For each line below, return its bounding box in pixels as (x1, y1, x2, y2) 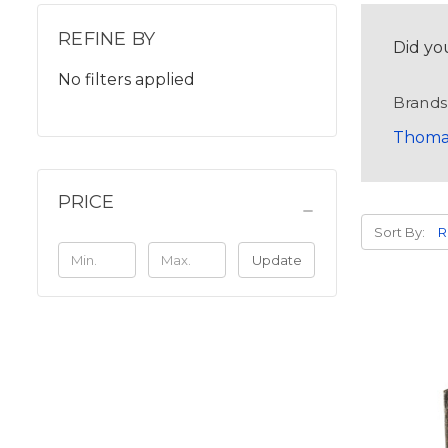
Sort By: (373, 224, 425, 241)
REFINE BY (58, 27, 156, 51)
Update (251, 252, 302, 269)
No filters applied (58, 70, 195, 90)
